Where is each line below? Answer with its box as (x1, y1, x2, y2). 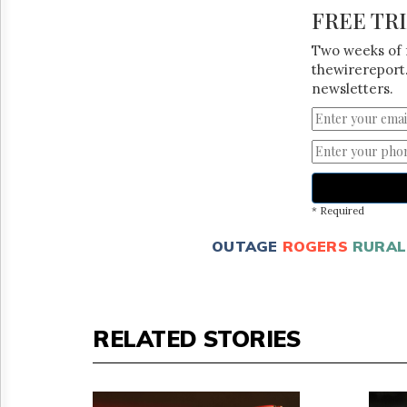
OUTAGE (212, 236, 278, 255)
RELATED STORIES (93, 323, 301, 352)
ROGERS (282, 236, 348, 255)
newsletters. (311, 79, 393, 97)
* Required (311, 203, 364, 217)
